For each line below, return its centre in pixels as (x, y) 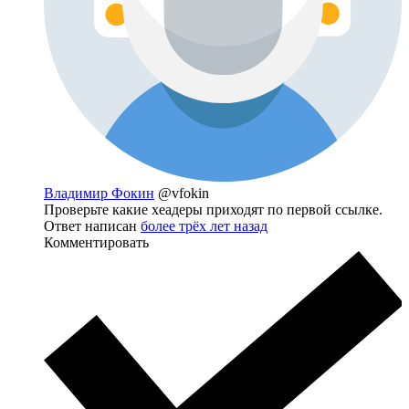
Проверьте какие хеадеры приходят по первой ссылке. (213, 210)
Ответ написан (92, 226)
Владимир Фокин (99, 194)
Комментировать (96, 243)
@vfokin (184, 194)
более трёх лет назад (204, 226)
